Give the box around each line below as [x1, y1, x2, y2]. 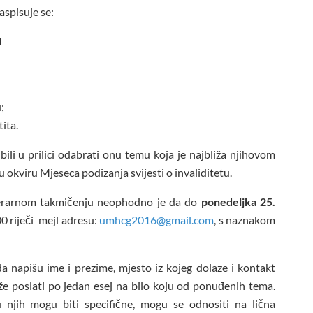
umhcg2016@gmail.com [99, 213, 214, 227]
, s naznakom [214, 213, 275, 227]
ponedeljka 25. [197, 195, 276, 209]
